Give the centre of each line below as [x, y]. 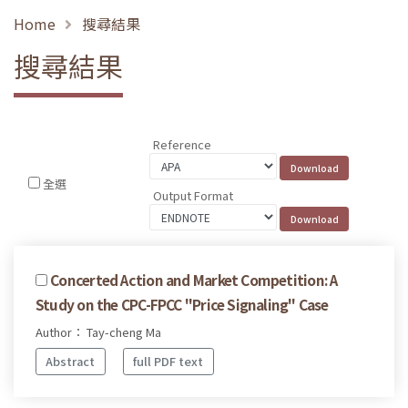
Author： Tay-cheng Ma [98, 331]
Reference [183, 145]
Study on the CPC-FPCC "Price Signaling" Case [182, 304]
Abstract [71, 362]
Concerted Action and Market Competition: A [194, 279]
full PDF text [168, 362]
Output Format [194, 195]
